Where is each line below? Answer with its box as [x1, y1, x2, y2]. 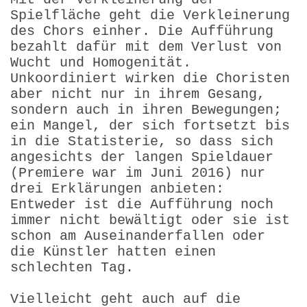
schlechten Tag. [10, 259, 134, 275]
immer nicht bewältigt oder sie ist [10, 212, 290, 228]
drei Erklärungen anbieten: [10, 180, 224, 197]
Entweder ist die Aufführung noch [10, 196, 273, 212]
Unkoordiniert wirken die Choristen [10, 70, 290, 86]
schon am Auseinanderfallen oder [10, 228, 265, 244]
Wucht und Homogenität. [10, 54, 191, 71]
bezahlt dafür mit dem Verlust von [10, 38, 282, 55]
